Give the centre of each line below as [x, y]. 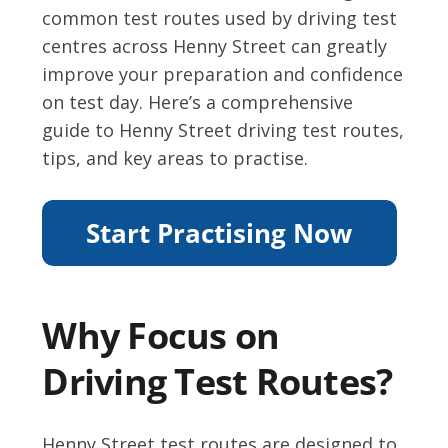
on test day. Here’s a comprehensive [198, 102]
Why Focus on [161, 336]
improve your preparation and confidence [223, 74]
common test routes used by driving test [220, 18]
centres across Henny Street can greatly [215, 46]
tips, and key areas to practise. [175, 158]
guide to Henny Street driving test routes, [223, 130]
